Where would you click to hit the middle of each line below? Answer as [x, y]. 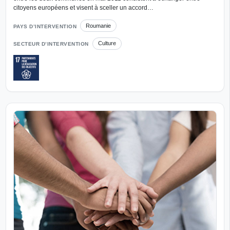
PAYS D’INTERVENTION [45, 26]
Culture [107, 43]
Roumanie [99, 25]
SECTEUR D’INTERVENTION [51, 44]
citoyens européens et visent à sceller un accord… [83, 8]
